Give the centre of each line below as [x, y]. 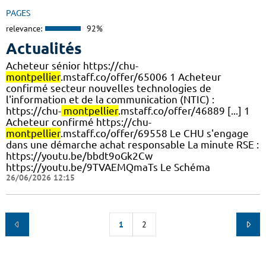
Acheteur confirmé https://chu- [79, 122]
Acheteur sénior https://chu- [72, 65]
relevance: [24, 29]
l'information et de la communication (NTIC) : [110, 99]
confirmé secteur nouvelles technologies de [109, 88]
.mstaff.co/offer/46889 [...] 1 [184, 110]
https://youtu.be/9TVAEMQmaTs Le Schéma [108, 167]
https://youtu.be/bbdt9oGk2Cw [79, 156]
